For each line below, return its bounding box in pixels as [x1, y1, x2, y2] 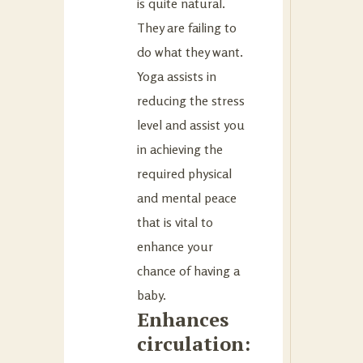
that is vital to [137, 213, 213, 230]
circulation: [137, 330, 250, 357]
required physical [137, 164, 232, 181]
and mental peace [137, 189, 237, 206]
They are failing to [137, 19, 237, 36]
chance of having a [137, 262, 240, 279]
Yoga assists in [137, 67, 216, 84]
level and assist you [137, 116, 245, 133]
